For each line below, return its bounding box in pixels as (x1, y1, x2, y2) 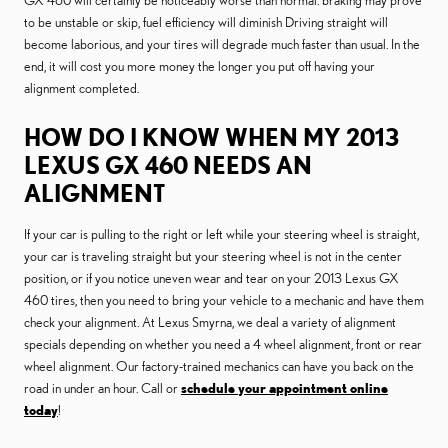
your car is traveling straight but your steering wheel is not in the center (24, 248, 402, 264)
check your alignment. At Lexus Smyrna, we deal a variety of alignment (24, 314, 396, 330)
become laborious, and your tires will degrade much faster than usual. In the (24, 36, 420, 52)
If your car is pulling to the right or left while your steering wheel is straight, (24, 226, 419, 242)
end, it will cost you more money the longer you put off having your (24, 58, 375, 74)
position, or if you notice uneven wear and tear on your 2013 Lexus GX (24, 270, 399, 286)
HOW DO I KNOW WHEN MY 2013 (24, 123, 399, 151)
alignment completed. (24, 80, 139, 96)
